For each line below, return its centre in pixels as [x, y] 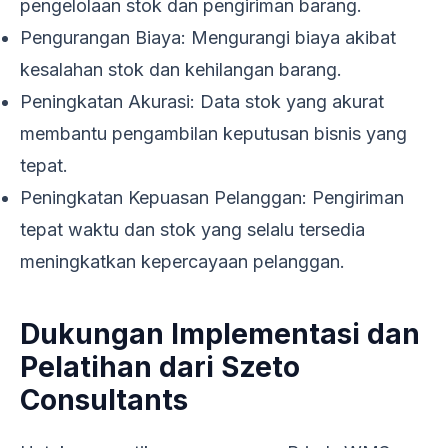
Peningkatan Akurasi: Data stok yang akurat [202, 101]
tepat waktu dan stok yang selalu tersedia [192, 229]
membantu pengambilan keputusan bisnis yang [213, 133]
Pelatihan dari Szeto [160, 366]
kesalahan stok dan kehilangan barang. [181, 69]
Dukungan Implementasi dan [220, 333]
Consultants [104, 399]
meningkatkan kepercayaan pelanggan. [182, 261]
